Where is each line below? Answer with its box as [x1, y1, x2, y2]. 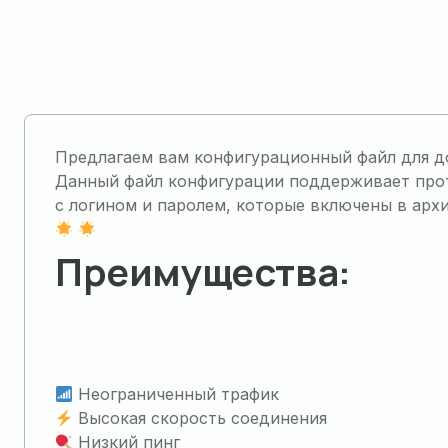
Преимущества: [55, 245, 351, 297]
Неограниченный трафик [73, 384, 280, 404]
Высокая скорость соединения [73, 408, 328, 428]
